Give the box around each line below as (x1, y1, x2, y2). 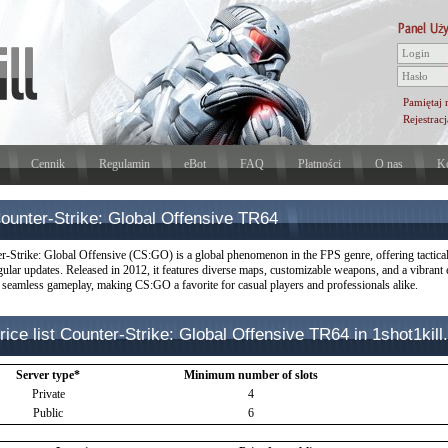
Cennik (30, 157, 65, 171)
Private (31, 387, 65, 401)
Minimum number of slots (184, 368, 318, 382)
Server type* (16, 368, 80, 382)
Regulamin (98, 157, 150, 171)
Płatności (297, 157, 341, 171)
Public (33, 406, 63, 420)
